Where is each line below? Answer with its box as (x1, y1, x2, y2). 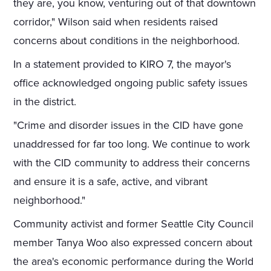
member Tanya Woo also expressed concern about (13, 236, 253, 250)
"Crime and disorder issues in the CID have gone (13, 119, 244, 132)
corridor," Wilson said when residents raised (13, 15, 218, 29)
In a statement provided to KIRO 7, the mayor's (13, 57, 232, 71)
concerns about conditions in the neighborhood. (13, 34, 240, 48)
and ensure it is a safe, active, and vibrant (13, 175, 208, 189)
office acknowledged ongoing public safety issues (13, 76, 248, 90)
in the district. (13, 95, 77, 109)
